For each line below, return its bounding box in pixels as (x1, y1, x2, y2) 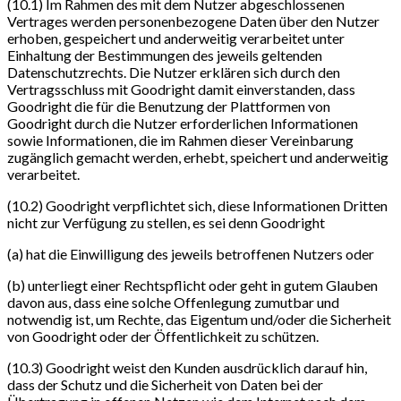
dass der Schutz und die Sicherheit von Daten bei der (7, 375, 323, 393)
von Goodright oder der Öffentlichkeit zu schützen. (7, 327, 319, 345)
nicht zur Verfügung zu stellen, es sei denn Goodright (7, 213, 325, 231)
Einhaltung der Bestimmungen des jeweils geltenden (7, 46, 322, 64)
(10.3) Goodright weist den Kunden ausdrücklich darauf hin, (7, 358, 367, 376)
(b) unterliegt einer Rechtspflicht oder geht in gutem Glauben (7, 276, 378, 294)
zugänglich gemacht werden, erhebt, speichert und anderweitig (7, 148, 388, 166)
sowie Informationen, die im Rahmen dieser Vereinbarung (7, 131, 354, 149)
